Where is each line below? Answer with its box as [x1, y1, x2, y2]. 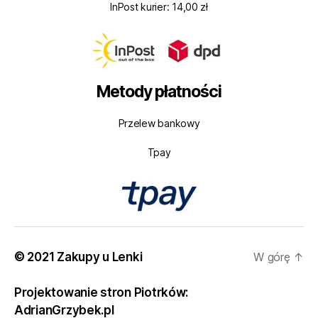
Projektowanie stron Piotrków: [14, 285, 189, 300]
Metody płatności [96, 81, 222, 102]
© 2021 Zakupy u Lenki [14, 250, 143, 265]
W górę [253, 250, 294, 265]
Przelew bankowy [118, 116, 200, 129]
